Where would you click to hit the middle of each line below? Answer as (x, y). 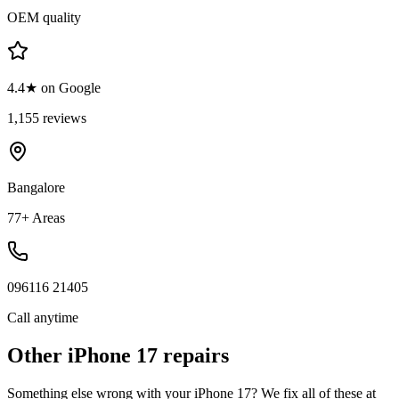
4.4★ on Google (54, 87)
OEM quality (44, 17)
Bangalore (36, 187)
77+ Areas (36, 217)
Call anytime (43, 317)
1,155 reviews (47, 118)
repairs (193, 355)
